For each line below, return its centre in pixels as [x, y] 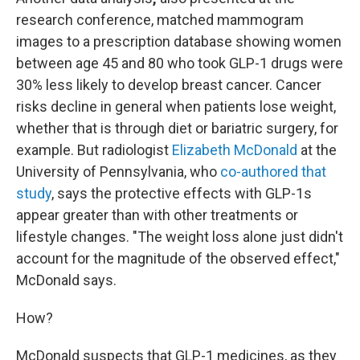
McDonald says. [66, 280]
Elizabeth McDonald [235, 150]
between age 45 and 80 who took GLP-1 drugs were [180, 63]
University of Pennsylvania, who [118, 172]
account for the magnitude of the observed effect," [178, 258]
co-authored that [273, 172]
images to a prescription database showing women [179, 41]
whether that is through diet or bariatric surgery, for [177, 128]
